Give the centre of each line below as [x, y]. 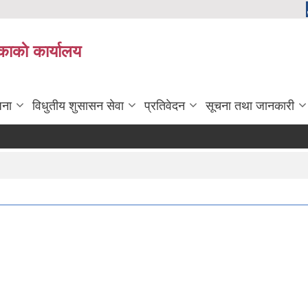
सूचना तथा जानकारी [250, 106]
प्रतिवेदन [165, 106]
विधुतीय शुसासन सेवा [78, 106]
